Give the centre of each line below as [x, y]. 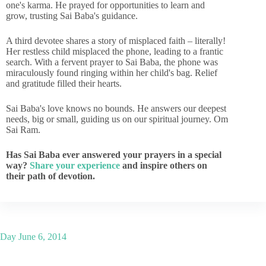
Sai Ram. [23, 130]
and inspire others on [164, 165]
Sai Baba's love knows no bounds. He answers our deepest [116, 108]
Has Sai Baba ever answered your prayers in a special [114, 155]
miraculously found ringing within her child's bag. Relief [112, 73]
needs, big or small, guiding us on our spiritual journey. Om [117, 119]
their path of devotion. [50, 176]
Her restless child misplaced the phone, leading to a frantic [115, 51]
